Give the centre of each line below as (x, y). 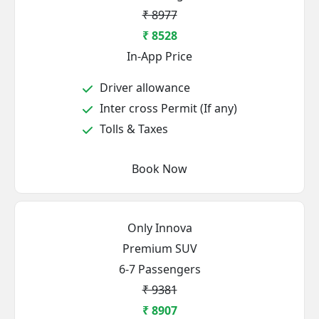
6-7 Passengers (159, 269)
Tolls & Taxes (132, 129)
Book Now (159, 169)
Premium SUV (159, 249)
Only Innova (159, 228)
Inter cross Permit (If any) (167, 108)
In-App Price (159, 56)
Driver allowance (143, 88)
